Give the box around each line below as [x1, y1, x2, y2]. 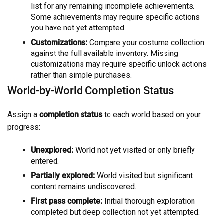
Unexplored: [31, 145, 73, 155]
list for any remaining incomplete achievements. [31, 1, 194, 11]
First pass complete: [31, 196, 102, 206]
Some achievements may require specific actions [31, 12, 200, 22]
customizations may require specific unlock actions [31, 59, 207, 69]
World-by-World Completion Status [7, 83, 174, 97]
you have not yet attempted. [31, 23, 126, 32]
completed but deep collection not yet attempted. [31, 207, 200, 217]
